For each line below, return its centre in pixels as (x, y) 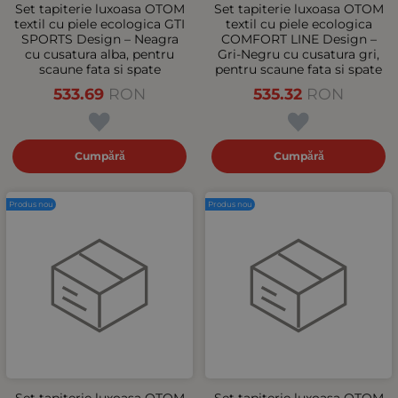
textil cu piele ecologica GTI (99, 24)
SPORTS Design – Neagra (99, 39)
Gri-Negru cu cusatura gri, (298, 54)
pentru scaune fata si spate (298, 69)
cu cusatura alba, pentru (99, 54)
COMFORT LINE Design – (298, 39)
